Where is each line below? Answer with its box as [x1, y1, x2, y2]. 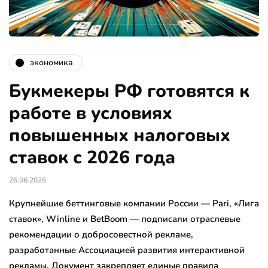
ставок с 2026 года [9, 145, 175, 170]
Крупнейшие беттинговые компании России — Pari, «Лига [9, 197, 259, 209]
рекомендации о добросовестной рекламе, [9, 228, 193, 240]
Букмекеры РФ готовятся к [9, 78, 249, 103]
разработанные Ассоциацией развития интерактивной [9, 243, 245, 256]
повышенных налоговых [9, 123, 230, 148]
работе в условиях [9, 100, 172, 126]
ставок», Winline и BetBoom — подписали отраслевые [9, 212, 240, 225]
